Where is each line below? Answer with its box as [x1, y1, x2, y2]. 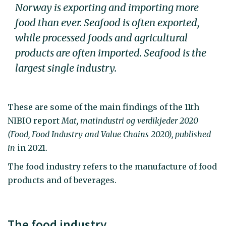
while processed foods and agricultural [15, 31, 188, 44]
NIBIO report [8, 116, 62, 126]
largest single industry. [15, 61, 117, 74]
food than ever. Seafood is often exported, [15, 16, 199, 29]
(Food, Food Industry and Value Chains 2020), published [8, 129, 211, 140]
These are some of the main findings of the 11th [8, 102, 199, 112]
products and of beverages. [8, 175, 121, 185]
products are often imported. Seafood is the [15, 46, 206, 59]
